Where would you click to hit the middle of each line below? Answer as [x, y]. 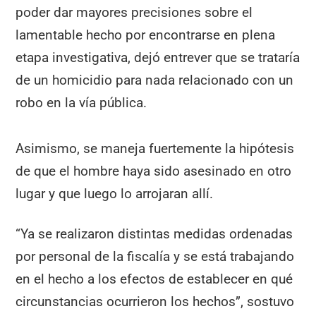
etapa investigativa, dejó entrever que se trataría [158, 58]
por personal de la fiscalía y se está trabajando [155, 256]
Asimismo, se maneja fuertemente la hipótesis [155, 149]
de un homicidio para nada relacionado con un [155, 80]
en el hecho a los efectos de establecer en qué [154, 279]
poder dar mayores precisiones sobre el [134, 13]
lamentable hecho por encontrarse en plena [146, 35]
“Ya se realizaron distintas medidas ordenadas [154, 233]
